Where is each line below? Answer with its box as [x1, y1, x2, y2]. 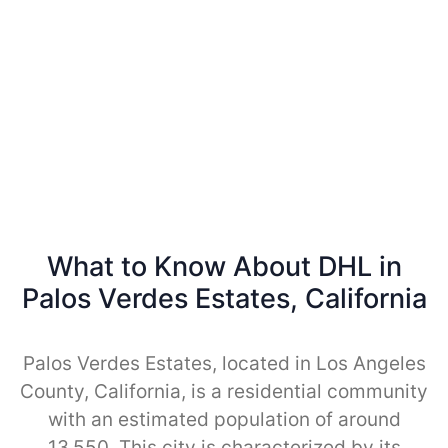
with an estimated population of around [47, 407, 401, 431]
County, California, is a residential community [20, 379, 428, 403]
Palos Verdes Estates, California [21, 281, 427, 315]
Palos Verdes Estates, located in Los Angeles [22, 351, 426, 375]
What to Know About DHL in [46, 249, 402, 283]
